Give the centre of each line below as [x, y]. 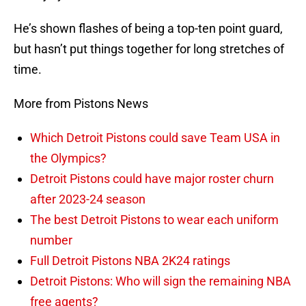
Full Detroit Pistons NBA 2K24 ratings [130, 261]
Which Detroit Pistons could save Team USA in [155, 138]
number [51, 240]
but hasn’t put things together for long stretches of [149, 49]
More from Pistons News [81, 104]
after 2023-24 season [88, 199]
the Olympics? [68, 158]
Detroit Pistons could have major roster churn [152, 179]
